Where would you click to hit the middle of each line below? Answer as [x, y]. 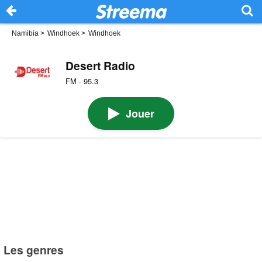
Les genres [34, 250]
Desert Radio [100, 66]
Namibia [25, 33]
